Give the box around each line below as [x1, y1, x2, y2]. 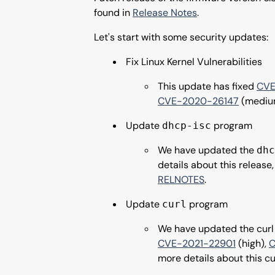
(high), [236, 237, 269, 250]
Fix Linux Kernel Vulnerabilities [126, 55, 262, 68]
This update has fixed [158, 80, 257, 93]
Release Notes [133, 6, 197, 19]
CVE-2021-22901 [158, 237, 236, 250]
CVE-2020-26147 [158, 95, 239, 107]
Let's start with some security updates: [94, 31, 268, 44]
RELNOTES [158, 173, 204, 186]
